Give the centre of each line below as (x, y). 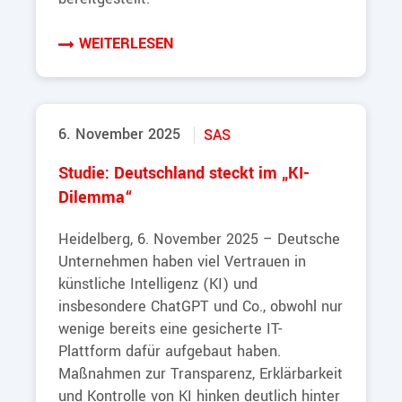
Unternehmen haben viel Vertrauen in (182, 262)
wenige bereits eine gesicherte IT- (170, 329)
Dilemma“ (96, 198)
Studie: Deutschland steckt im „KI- (184, 174)
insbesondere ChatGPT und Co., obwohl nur (201, 307)
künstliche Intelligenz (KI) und (158, 284)
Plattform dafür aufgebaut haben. (170, 352)
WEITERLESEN (126, 44)
